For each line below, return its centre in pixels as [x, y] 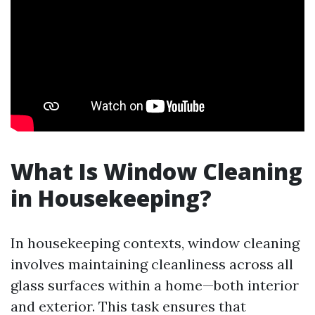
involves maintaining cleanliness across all [152, 264]
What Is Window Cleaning [156, 171]
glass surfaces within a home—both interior [155, 285]
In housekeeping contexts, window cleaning [155, 243]
